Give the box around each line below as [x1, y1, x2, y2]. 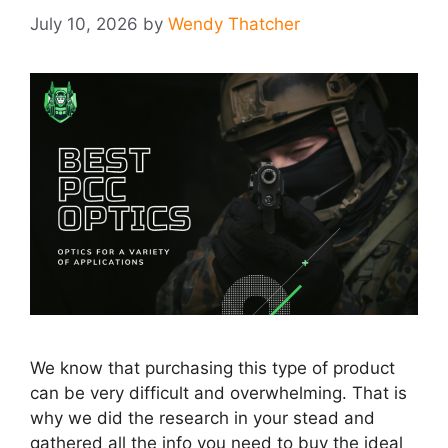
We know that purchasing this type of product [30, 358, 395, 379]
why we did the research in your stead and [30, 408, 375, 429]
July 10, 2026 [30, 13, 138, 34]
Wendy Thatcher [168, 13, 300, 34]
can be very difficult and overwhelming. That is [30, 383, 407, 404]
